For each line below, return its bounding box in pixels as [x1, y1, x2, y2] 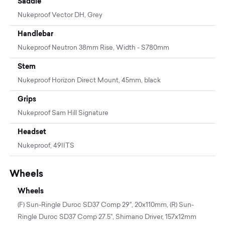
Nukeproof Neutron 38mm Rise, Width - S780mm [18, 44, 170, 51]
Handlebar [18, 29, 54, 38]
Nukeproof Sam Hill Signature [18, 109, 109, 117]
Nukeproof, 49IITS [18, 142, 75, 149]
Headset [18, 127, 47, 136]
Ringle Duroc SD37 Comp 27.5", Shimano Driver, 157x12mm [18, 213, 197, 220]
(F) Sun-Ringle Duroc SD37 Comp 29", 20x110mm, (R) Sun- [18, 201, 194, 208]
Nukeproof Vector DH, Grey [18, 12, 103, 19]
